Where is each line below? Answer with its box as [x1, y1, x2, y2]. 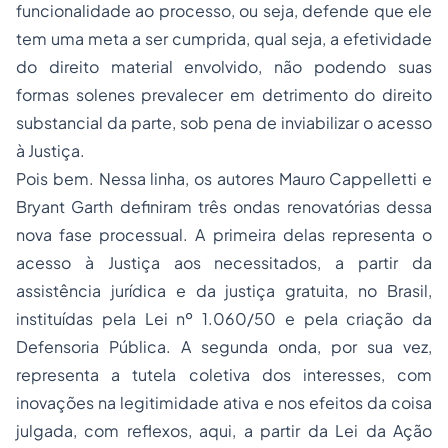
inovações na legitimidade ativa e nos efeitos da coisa [16, 392, 432, 413]
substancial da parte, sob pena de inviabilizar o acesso [16, 112, 432, 133]
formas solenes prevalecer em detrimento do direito [16, 84, 432, 105]
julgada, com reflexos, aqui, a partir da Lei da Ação [16, 420, 432, 441]
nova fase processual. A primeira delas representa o [16, 224, 432, 245]
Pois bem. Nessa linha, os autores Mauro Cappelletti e [16, 168, 432, 189]
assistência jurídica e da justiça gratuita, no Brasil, [16, 280, 432, 301]
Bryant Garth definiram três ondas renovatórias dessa [16, 196, 432, 217]
